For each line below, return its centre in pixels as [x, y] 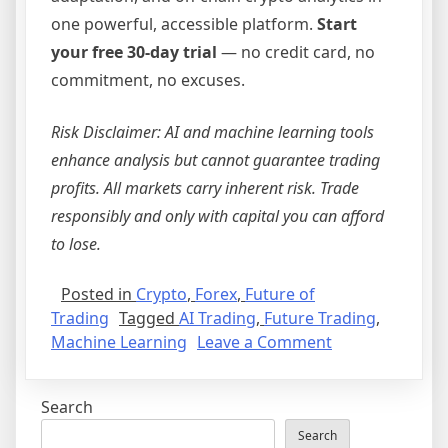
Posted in [98, 293]
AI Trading [217, 317]
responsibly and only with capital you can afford [217, 215]
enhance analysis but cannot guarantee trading [215, 159]
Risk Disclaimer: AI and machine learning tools [212, 131]
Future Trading [320, 317]
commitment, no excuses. [148, 79]
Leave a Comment [264, 341]
